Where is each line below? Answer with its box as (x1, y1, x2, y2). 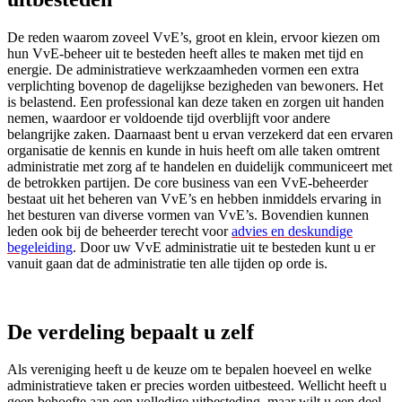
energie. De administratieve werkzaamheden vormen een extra (7, 61, 359, 77)
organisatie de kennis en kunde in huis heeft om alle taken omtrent (7, 142, 380, 158)
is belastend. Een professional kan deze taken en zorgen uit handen (7, 93, 384, 109)
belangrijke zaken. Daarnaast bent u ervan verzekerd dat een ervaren (7, 126, 393, 142)
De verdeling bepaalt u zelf (7, 319, 254, 344)
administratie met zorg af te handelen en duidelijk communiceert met (7, 158, 392, 174)
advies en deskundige (232, 223, 353, 239)
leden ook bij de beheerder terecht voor (7, 223, 232, 239)
